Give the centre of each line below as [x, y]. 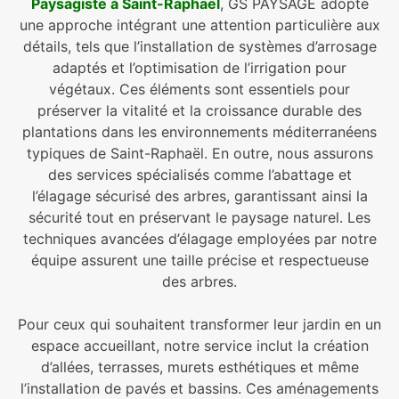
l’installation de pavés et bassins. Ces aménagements [199, 388]
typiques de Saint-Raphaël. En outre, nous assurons [199, 153]
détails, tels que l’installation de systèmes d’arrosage [199, 46]
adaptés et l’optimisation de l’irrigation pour [199, 68]
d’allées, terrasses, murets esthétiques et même [199, 367]
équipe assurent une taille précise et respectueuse [199, 260]
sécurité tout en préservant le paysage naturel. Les [199, 217]
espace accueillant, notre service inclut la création [199, 346]
